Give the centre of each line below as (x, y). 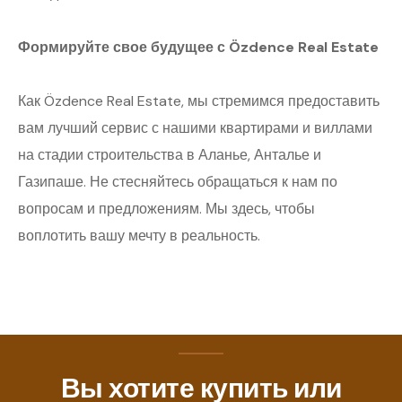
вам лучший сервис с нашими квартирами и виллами (195, 128)
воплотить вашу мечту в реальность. (139, 236)
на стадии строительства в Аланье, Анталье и (170, 155)
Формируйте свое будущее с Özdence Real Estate (198, 48)
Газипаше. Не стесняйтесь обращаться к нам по (178, 182)
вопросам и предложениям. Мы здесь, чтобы (166, 209)
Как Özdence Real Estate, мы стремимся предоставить (199, 101)
